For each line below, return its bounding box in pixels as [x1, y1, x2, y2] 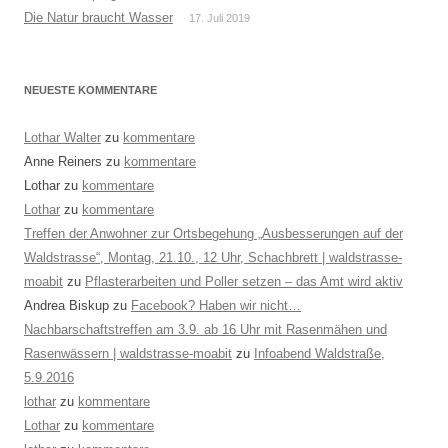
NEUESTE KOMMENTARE [24, 84, 157, 96]
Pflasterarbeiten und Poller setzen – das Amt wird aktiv [85, 274, 403, 289]
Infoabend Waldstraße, [254, 346, 385, 361]
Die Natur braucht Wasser [24, 10, 173, 25]
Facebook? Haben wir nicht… [131, 298, 301, 313]
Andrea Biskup [24, 298, 109, 313]
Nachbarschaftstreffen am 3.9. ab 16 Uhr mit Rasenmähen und [24, 322, 387, 337]
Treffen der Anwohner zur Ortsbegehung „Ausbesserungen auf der [24, 226, 403, 241]
